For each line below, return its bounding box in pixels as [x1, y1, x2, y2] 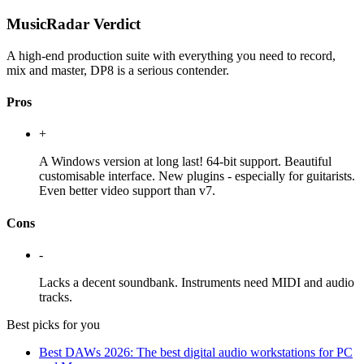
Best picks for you [6, 317, 100, 331]
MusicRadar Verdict [6, 15, 141, 32]
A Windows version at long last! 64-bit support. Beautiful [39, 154, 331, 169]
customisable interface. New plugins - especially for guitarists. [39, 169, 355, 184]
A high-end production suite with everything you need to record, [6, 48, 336, 63]
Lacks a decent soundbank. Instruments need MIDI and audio [39, 275, 354, 289]
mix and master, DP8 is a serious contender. [6, 63, 229, 77]
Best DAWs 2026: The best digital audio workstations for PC [39, 344, 353, 359]
